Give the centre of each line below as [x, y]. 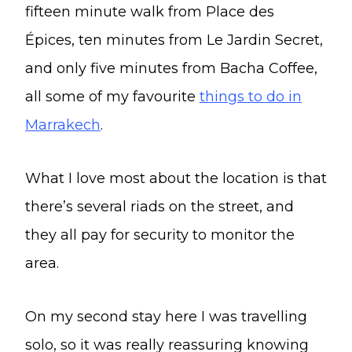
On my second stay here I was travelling [166, 316]
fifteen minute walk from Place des [150, 11]
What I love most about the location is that [176, 178]
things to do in [251, 96]
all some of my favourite [112, 96]
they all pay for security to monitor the [160, 235]
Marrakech [63, 125]
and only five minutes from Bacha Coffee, [171, 68]
